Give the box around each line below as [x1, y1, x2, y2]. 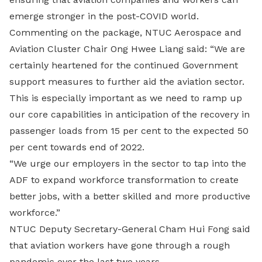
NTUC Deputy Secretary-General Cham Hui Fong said [9, 223, 250, 235]
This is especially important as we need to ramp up [9, 92, 242, 104]
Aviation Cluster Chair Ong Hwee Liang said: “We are [9, 43, 245, 54]
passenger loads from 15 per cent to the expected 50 [9, 125, 249, 136]
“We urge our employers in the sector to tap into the [9, 158, 246, 169]
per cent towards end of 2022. [9, 142, 144, 153]
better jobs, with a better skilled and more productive [9, 191, 250, 202]
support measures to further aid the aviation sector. [9, 76, 244, 87]
